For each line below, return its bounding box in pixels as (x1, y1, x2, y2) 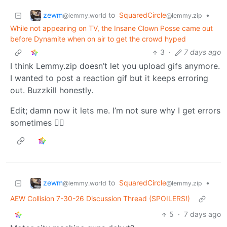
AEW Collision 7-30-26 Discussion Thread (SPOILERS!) (10, 194, 190, 203)
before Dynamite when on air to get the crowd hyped (10, 34, 186, 44)
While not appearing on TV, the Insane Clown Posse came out (10, 24, 213, 33)
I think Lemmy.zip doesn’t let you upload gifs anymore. (10, 61, 220, 71)
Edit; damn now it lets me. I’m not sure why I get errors (10, 105, 220, 116)
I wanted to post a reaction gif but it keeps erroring (10, 73, 208, 84)
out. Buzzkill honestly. (10, 85, 93, 96)
